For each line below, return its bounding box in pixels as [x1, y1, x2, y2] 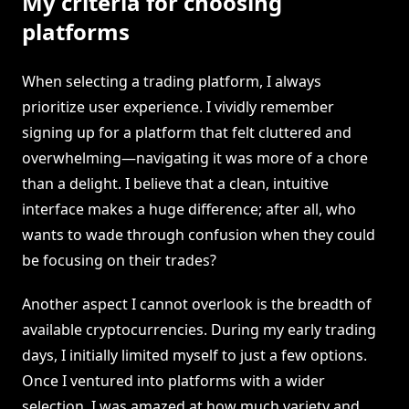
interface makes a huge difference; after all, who [22, 199, 356, 220]
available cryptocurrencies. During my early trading [22, 320, 376, 341]
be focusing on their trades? [22, 250, 216, 271]
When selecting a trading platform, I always [22, 71, 321, 92]
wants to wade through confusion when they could [22, 225, 375, 246]
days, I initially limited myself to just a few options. [22, 345, 367, 366]
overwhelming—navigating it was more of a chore [22, 148, 368, 169]
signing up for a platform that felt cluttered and [22, 122, 351, 143]
